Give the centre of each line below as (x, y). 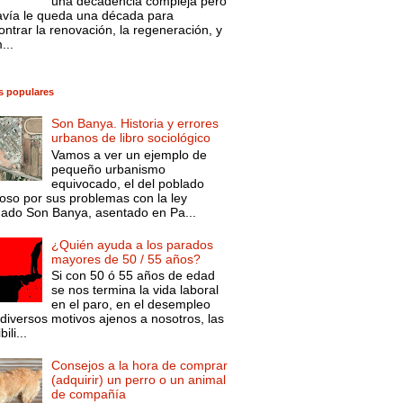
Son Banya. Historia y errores (135, 124)
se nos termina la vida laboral (135, 290)
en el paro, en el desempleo (131, 304)
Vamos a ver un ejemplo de (130, 155)
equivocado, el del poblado (128, 184)
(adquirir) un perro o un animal (139, 380)
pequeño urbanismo (109, 170)
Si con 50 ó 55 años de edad (134, 276)
